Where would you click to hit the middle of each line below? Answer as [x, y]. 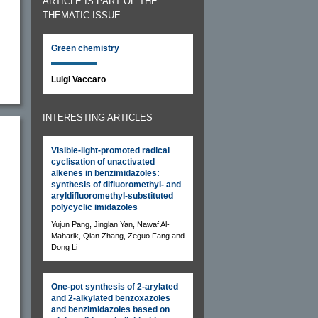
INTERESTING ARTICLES [98, 117]
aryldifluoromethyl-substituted [112, 196]
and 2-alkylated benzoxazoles [111, 298]
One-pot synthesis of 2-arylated [115, 286]
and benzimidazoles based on [110, 309]
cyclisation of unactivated [103, 161]
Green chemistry [85, 48]
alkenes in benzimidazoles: [105, 173]
